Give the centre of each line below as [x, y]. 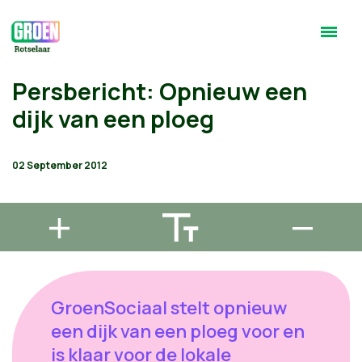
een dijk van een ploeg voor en [178, 331]
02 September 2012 [60, 165]
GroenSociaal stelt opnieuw [169, 308]
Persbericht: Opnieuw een [160, 91]
